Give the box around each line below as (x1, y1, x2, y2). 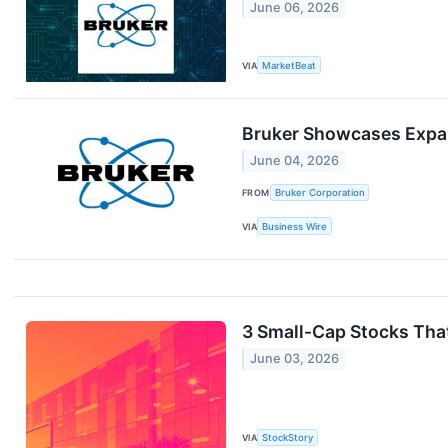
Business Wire (262, 220, 328, 232)
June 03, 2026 (250, 351, 340, 367)
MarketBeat (262, 59, 317, 71)
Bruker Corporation (274, 186, 365, 198)
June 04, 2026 (250, 153, 340, 169)
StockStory (262, 432, 314, 443)
